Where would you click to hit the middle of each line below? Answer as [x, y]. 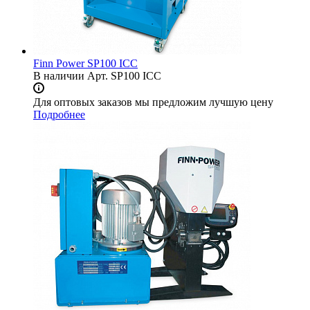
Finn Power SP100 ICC [85, 64]
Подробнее [59, 115]
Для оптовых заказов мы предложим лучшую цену [153, 102]
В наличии [59, 76]
